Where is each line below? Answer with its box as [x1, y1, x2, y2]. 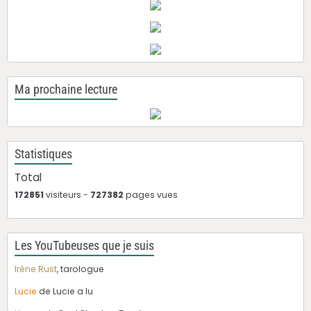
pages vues [124, 188, 178, 201]
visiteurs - [44, 188, 90, 201]
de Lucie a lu [39, 285, 93, 297]
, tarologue [57, 262, 104, 275]
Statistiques [15, 146, 72, 161]
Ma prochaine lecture [15, 82, 117, 96]
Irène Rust [15, 262, 57, 275]
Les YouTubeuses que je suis [15, 238, 154, 253]
